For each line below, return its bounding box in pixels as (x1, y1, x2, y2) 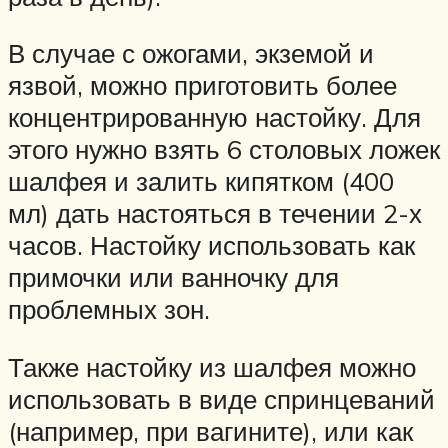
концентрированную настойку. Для (8, 101, 421, 134)
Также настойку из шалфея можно (8, 350, 416, 383)
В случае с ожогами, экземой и (8, 37, 374, 70)
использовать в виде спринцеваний (8, 382, 435, 415)
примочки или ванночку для (8, 261, 339, 294)
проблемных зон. (8, 293, 210, 326)
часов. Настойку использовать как (8, 229, 415, 262)
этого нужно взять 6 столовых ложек (8, 133, 440, 166)
